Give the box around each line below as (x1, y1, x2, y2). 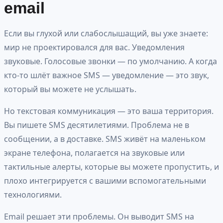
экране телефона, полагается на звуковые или (4, 147, 185, 158)
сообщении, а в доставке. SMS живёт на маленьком (4, 133, 206, 144)
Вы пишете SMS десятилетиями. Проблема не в (4, 119, 189, 130)
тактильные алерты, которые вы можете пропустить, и (4, 161, 219, 172)
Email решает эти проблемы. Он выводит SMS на (4, 211, 194, 222)
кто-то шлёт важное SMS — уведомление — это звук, (4, 69, 209, 81)
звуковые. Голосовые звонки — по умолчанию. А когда (4, 55, 217, 67)
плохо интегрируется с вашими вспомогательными (4, 175, 206, 186)
